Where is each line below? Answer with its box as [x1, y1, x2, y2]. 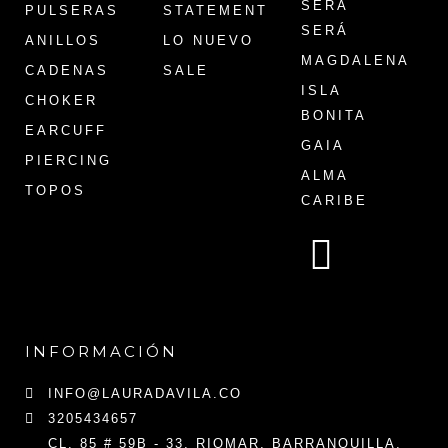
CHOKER [25, 93, 98, 108]
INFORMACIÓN [25, 342, 178, 361]
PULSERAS [25, 3, 119, 18]
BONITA [300, 108, 367, 123]
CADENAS [25, 63, 109, 78]
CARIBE [300, 193, 368, 208]
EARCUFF [25, 123, 107, 138]
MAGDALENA [300, 53, 410, 68]
